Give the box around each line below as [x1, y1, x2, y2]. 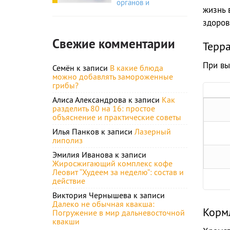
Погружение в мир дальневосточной [52, 207, 185, 218]
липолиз [52, 135, 83, 145]
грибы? [52, 80, 79, 90]
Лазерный [135, 126, 171, 137]
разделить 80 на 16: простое [52, 103, 155, 113]
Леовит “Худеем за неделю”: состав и [52, 167, 184, 177]
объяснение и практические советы [52, 112, 181, 122]
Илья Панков [52, 126, 99, 137]
